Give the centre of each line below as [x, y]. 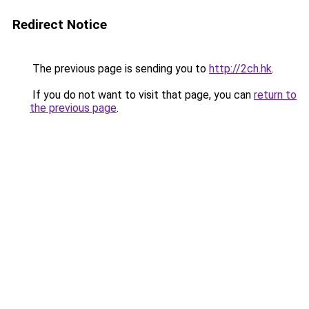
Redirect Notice [60, 24]
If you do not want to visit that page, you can [142, 95]
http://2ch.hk [240, 69]
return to [275, 95]
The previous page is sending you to [119, 69]
